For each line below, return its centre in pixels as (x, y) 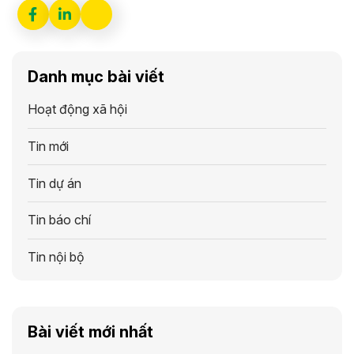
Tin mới (48, 147)
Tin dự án (55, 183)
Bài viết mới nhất (90, 332)
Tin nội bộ (56, 257)
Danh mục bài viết (96, 76)
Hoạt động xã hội (77, 109)
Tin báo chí (59, 220)
